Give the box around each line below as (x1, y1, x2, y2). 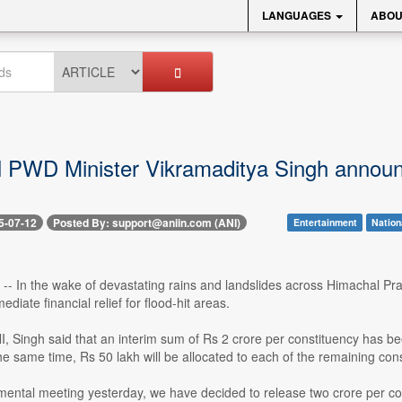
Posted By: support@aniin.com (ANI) (52, 214, 240, 232)
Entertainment (293, 215, 357, 229)
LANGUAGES (262, 7, 334, 23)
